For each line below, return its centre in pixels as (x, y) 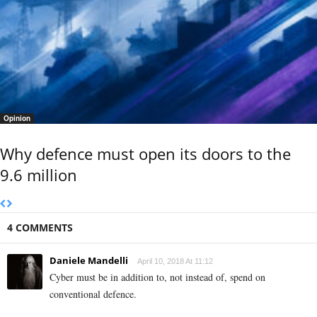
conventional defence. (93, 294)
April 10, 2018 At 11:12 (175, 261)
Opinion (17, 119)
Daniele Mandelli (89, 261)
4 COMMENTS (40, 228)
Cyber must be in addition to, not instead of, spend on (157, 277)
